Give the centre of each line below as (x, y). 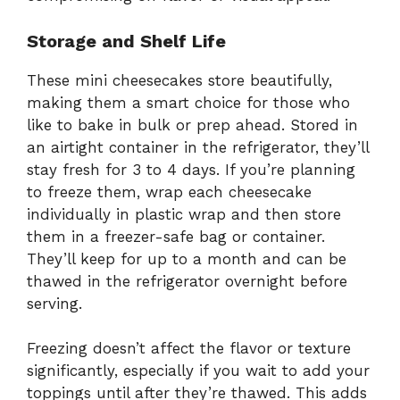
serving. (54, 303)
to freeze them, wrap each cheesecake (169, 192)
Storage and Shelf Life (126, 41)
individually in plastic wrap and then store (184, 214)
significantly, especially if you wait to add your (198, 371)
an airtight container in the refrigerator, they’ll (198, 147)
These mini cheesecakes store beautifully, (179, 80)
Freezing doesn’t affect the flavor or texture (189, 349)
